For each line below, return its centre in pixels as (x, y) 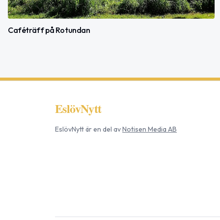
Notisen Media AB (150, 129)
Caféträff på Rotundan (49, 30)
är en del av (102, 129)
